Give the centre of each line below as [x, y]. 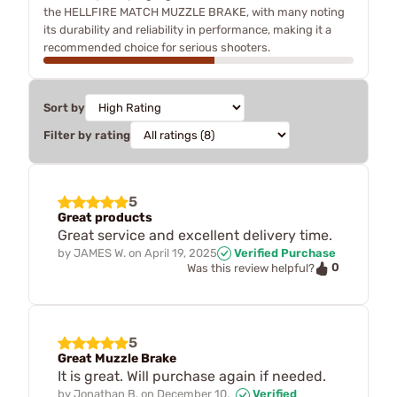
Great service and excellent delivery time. [195, 235]
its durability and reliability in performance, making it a [187, 29]
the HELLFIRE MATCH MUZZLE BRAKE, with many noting [194, 12]
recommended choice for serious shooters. [157, 47]
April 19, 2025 [181, 253]
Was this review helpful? [251, 269]
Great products [105, 217]
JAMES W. [100, 253]
